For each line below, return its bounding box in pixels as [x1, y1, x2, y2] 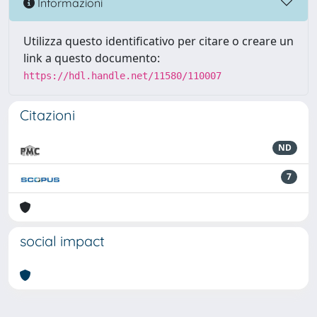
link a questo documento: [23, 50, 160, 66]
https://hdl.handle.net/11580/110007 [23, 70, 221, 81]
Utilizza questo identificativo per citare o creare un [23, 33, 294, 49]
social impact [20, 232, 105, 250]
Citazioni [20, 106, 75, 124]
